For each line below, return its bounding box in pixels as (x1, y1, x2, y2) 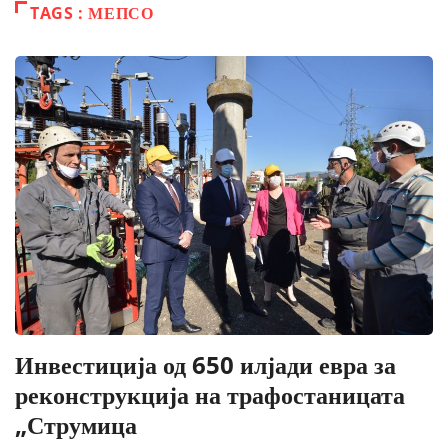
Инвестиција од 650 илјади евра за (15, 348, 396, 382)
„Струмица (15, 408, 137, 442)
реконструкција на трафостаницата (15, 378, 405, 412)
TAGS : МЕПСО (30, 2, 154, 25)
